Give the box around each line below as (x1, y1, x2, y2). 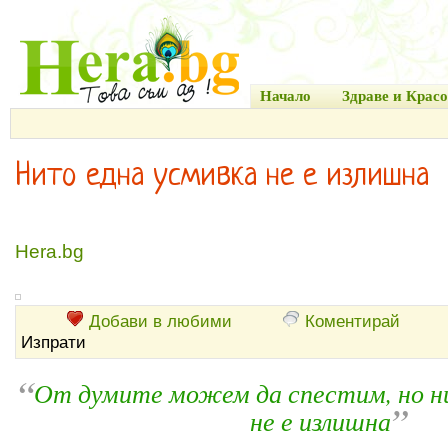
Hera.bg (15, 241, 84, 262)
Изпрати (21, 332, 86, 352)
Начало (260, 88, 311, 104)
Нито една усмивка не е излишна (15, 160, 429, 194)
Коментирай (305, 311, 400, 331)
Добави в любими (89, 311, 232, 331)
